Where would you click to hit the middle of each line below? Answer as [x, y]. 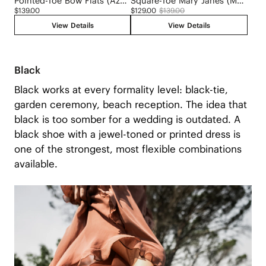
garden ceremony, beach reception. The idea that [130, 104]
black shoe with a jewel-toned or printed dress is [127, 134]
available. [36, 164]
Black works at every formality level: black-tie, [121, 89]
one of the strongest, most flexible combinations [128, 149]
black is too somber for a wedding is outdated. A [127, 119]
